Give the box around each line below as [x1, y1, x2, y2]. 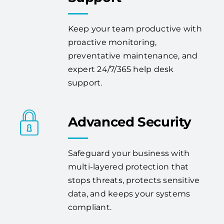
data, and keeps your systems [67, 189, 190, 199]
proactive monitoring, [67, 37, 157, 47]
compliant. [67, 202, 112, 212]
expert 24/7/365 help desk [67, 64, 174, 74]
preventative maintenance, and [67, 51, 198, 61]
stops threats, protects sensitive [67, 175, 200, 185]
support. [67, 78, 102, 88]
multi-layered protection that [67, 162, 189, 172]
